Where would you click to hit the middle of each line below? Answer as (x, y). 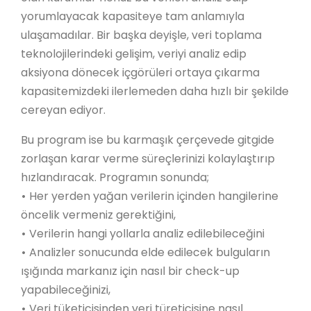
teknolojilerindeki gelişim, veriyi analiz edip (134, 54)
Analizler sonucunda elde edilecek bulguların (150, 252)
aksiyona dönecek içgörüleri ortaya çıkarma (140, 73)
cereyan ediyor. (65, 110)
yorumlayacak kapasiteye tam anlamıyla (133, 16)
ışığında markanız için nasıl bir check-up (130, 271)
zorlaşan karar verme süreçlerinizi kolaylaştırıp (148, 159)
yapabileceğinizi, (67, 290)
